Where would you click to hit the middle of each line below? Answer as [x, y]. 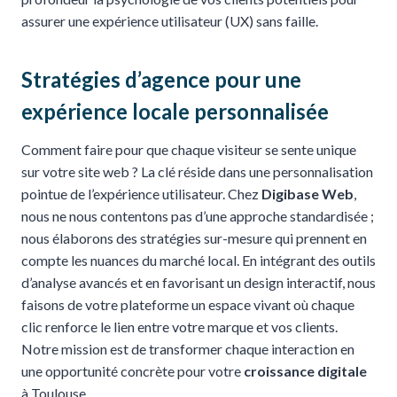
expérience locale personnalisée [175, 111]
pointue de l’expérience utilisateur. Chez [141, 193]
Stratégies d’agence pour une [161, 79]
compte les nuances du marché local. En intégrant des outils [198, 260]
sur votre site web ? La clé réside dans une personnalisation [197, 171]
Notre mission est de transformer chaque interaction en [188, 348]
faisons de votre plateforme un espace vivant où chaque [188, 304]
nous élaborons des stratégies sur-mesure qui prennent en [194, 237]
